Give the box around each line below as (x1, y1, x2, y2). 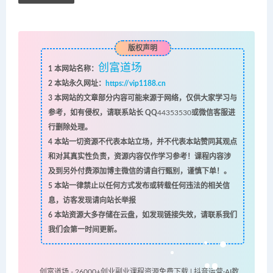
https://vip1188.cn (105, 80, 166, 88)
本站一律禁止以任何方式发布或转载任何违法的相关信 (52, 182, 230, 190)
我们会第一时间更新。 (48, 226, 121, 234)
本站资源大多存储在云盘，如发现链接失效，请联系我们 (52, 211, 237, 219)
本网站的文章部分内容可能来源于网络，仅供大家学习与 (52, 94, 237, 102)
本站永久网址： (52, 80, 105, 88)
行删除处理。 (48, 124, 92, 132)
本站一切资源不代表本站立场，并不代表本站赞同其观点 (52, 138, 237, 146)
